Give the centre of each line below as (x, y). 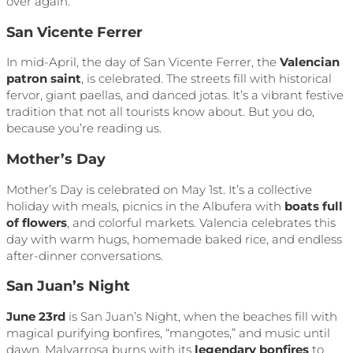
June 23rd (36, 316)
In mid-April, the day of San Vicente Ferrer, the (143, 62)
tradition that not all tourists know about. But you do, (160, 112)
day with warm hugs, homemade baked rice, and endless (174, 239)
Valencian (310, 62)
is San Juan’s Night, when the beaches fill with (201, 316)
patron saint (44, 79)
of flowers (37, 222)
